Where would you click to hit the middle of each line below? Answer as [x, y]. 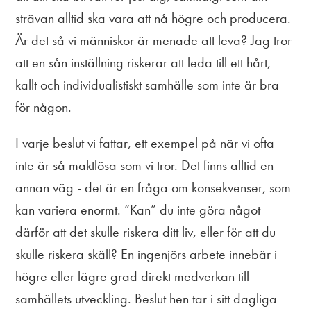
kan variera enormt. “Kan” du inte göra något [138, 209]
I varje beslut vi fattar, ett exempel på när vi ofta [145, 143]
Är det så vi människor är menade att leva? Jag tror [154, 40]
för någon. [44, 107]
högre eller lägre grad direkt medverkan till [133, 276]
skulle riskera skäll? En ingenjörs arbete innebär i [146, 254]
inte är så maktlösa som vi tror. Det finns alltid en [145, 165]
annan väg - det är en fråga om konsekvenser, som [153, 187]
